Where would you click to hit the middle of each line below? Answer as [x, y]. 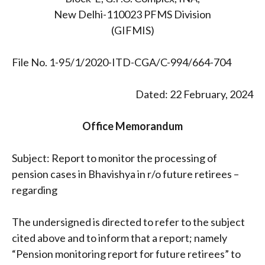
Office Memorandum [132, 126]
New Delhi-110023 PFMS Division [132, 14]
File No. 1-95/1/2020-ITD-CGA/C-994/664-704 [122, 62]
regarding [35, 190]
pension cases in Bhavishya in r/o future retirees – [125, 174]
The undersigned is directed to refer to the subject [128, 222]
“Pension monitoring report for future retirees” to [126, 253]
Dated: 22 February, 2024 [194, 94]
